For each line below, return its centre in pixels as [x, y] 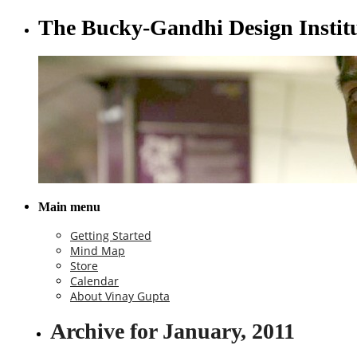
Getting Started [111, 236]
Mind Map [98, 251]
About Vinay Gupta [120, 296]
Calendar [94, 281]
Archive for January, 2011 [173, 331]
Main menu [69, 206]
